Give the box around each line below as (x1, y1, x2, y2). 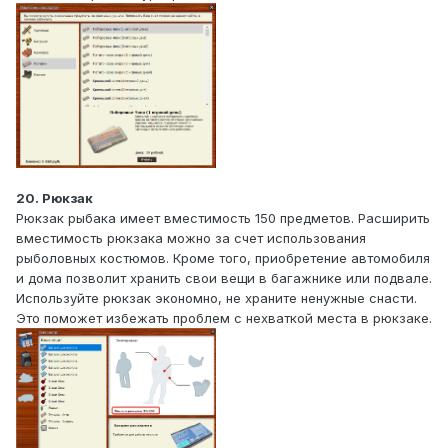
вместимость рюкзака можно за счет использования (16, 230, 366, 247)
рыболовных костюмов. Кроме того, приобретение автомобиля (16, 250, 430, 267)
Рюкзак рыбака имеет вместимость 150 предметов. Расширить (16, 210, 430, 227)
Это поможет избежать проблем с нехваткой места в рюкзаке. (16, 310, 432, 327)
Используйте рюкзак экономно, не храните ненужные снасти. (16, 290, 417, 307)
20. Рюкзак (16, 190, 93, 207)
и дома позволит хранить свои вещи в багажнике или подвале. (16, 270, 432, 287)
